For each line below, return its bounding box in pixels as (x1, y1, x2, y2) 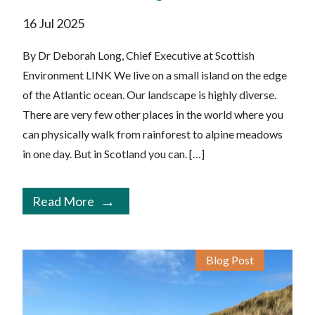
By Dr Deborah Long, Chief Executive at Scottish (22, 49, 255, 63)
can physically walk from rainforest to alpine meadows (22, 127, 283, 141)
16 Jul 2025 (22, 15, 84, 32)
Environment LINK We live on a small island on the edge (22, 68, 287, 82)
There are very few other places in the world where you (22, 108, 283, 122)
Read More (32, 193, 94, 210)
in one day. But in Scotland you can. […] (22, 147, 205, 161)
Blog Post (206, 253, 254, 267)
